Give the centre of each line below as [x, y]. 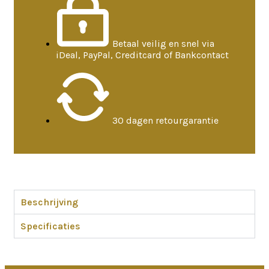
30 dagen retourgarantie [165, 120]
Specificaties [50, 226]
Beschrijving [49, 202]
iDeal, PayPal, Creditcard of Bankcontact [142, 55]
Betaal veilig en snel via [163, 44]
